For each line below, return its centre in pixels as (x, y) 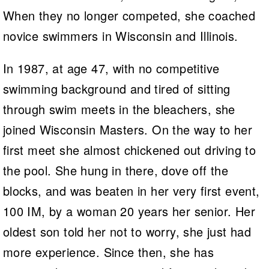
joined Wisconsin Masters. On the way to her (127, 129)
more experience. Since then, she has (108, 252)
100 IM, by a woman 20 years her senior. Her (129, 211)
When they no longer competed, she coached (129, 15)
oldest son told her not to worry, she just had (127, 231)
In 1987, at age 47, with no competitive (111, 68)
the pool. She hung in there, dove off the (116, 170)
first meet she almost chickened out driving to (129, 150)
